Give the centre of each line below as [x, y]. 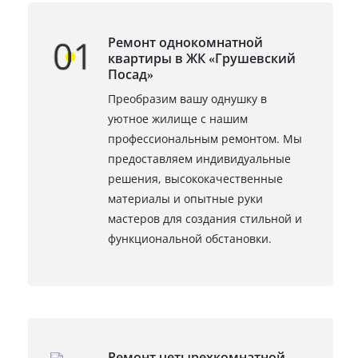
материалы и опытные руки [185, 198]
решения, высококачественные [195, 178]
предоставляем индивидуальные [199, 158]
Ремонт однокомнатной [185, 42]
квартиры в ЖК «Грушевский [202, 58]
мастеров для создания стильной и [205, 218]
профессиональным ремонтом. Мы [205, 138]
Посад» [131, 74]
